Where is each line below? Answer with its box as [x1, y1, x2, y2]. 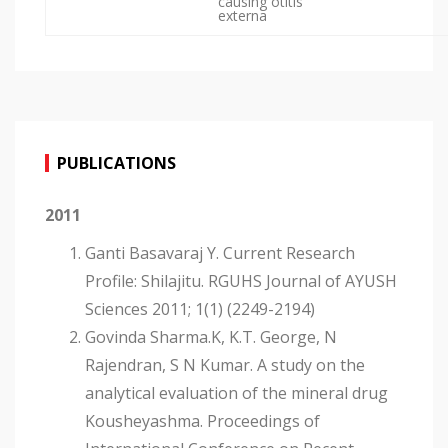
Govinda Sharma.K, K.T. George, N [85, 326, 337, 349]
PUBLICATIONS [57, 152, 176, 175]
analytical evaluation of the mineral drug [85, 382, 388, 405]
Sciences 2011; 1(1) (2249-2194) [85, 298, 315, 321]
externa [218, 6, 267, 26]
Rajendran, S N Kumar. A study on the [85, 354, 365, 377]
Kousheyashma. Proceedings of [85, 410, 320, 433]
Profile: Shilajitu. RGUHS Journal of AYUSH [85, 270, 397, 293]
